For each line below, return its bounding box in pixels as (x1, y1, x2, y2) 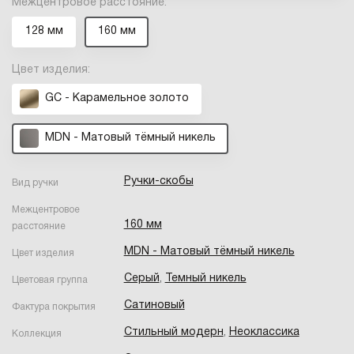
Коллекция (12, 329, 62, 338)
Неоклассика (228, 326, 299, 337)
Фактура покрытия (12, 302, 96, 311)
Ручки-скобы (123, 175, 194, 186)
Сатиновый (123, 299, 185, 311)
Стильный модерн (123, 326, 224, 337)
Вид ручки (12, 178, 58, 187)
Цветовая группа (12, 275, 88, 284)
